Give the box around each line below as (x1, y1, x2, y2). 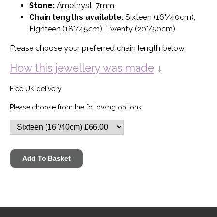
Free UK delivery (10, 84, 62, 93)
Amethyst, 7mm (55, 1, 114, 11)
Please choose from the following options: (10, 103, 143, 111)
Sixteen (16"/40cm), (124, 13, 195, 22)
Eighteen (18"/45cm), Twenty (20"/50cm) (29, 24, 175, 34)
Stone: (29, 1, 55, 11)
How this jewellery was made (10, 62, 154, 75)
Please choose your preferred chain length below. (10, 44, 186, 53)
